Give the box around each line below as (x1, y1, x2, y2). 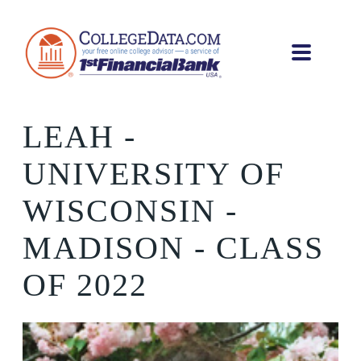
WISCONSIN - (23, 193, 238, 230)
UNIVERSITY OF (23, 156, 284, 193)
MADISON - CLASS (23, 230, 324, 267)
